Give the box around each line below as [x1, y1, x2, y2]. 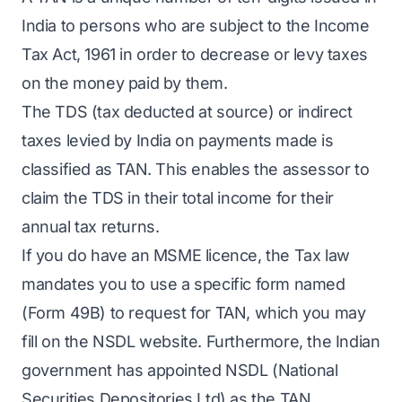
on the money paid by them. [22, 74, 228, 92]
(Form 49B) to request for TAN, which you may [22, 303, 366, 322]
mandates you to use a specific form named [22, 275, 345, 293]
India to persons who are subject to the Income [22, 16, 370, 35]
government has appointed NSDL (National [22, 361, 338, 380]
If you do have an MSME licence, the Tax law [22, 246, 350, 265]
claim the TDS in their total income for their [22, 188, 335, 207]
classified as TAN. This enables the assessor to [22, 160, 370, 179]
